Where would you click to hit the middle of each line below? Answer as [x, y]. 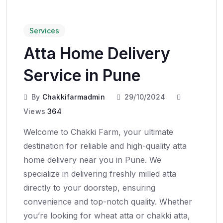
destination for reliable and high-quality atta [105, 146]
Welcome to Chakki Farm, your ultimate [98, 132]
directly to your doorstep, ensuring [89, 187]
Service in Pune [82, 75]
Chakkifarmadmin [73, 97]
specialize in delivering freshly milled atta [100, 173]
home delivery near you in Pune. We [92, 160]
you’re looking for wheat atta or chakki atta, [107, 215]
